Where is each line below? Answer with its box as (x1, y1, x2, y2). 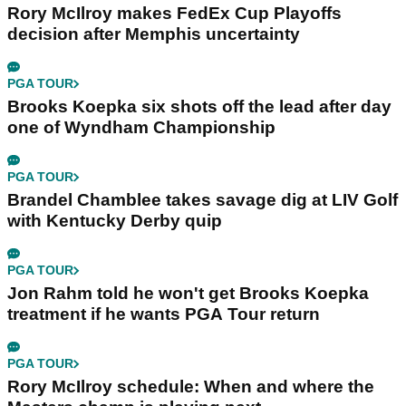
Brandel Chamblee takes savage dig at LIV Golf (7, 190, 398, 210)
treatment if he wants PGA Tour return (7, 304, 320, 324)
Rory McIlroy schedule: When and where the (7, 377, 374, 397)
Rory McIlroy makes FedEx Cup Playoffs (7, 4, 342, 24)
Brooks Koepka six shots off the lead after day (7, 97, 391, 117)
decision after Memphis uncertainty (7, 24, 300, 44)
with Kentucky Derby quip (7, 211, 222, 231)
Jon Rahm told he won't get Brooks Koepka (7, 284, 369, 304)
